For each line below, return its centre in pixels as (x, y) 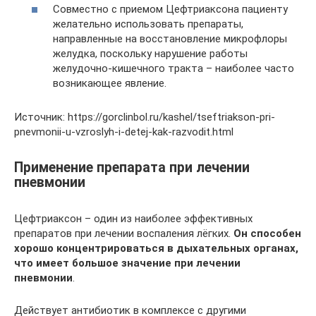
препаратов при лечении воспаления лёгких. (124, 233)
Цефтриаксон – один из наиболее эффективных (133, 218)
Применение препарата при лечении (132, 167)
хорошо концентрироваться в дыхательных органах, (156, 248)
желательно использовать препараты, (148, 24)
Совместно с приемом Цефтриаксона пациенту (170, 9)
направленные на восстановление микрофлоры (170, 38)
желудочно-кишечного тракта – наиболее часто (174, 68)
